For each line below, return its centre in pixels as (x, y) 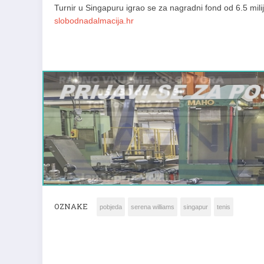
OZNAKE (71, 206)
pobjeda (111, 207)
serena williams (153, 207)
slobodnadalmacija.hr (94, 21)
